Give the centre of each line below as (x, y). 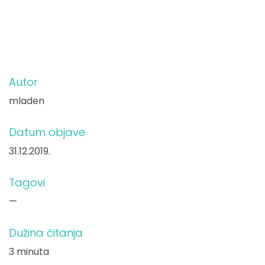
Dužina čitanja (46, 233)
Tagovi (27, 182)
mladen (27, 101)
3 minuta (29, 252)
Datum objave (47, 132)
